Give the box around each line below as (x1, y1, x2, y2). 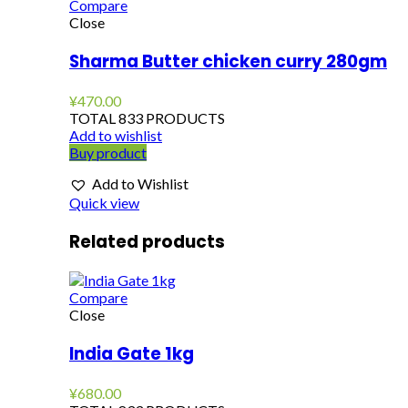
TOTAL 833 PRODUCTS (69, 108, 225, 127)
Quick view (69, 194, 139, 211)
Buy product (69, 143, 147, 161)
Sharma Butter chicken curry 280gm (69, 49, 387, 75)
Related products (69, 229, 225, 254)
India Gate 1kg (69, 342, 194, 367)
